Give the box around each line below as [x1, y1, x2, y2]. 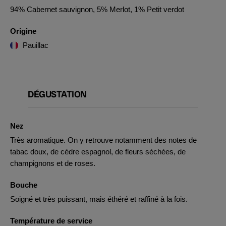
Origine [10, 27, 36, 35]
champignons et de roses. [10, 159, 95, 167]
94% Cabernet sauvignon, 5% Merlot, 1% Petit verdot [10, 5, 184, 14]
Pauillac [23, 41, 48, 49]
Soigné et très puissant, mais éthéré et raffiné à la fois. [10, 195, 188, 203]
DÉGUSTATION [28, 88, 87, 100]
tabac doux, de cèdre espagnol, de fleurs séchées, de [10, 147, 186, 156]
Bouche [10, 181, 37, 189]
